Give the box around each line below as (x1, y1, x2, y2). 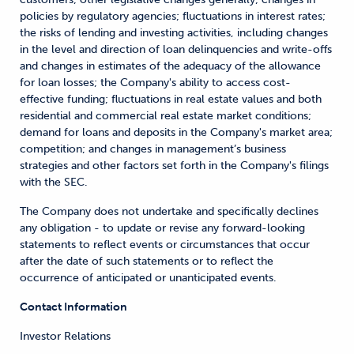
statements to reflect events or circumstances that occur (20, 238, 310, 251)
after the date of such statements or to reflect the (20, 254, 273, 268)
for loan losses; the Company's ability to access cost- (20, 76, 291, 89)
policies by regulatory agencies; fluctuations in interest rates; (20, 9, 326, 23)
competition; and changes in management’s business (20, 142, 286, 156)
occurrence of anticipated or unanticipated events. (20, 271, 277, 284)
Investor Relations (20, 330, 111, 343)
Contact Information (20, 300, 127, 314)
